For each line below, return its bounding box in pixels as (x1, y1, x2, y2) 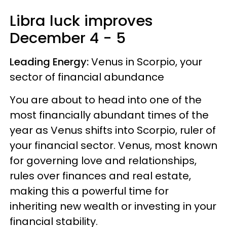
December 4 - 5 (10, 27, 130, 48)
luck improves (50, 10, 153, 31)
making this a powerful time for (10, 183, 169, 198)
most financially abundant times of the (10, 107, 209, 122)
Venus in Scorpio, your (89, 54, 202, 69)
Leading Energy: (10, 54, 89, 69)
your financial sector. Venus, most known (10, 138, 217, 153)
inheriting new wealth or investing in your (10, 199, 216, 213)
